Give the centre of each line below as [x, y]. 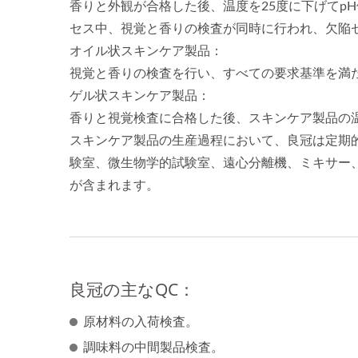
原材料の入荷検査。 [141, 322]
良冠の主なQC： [132, 289]
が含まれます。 [114, 185]
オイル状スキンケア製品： [146, 51]
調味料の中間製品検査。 [153, 348]
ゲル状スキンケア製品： [140, 96]
